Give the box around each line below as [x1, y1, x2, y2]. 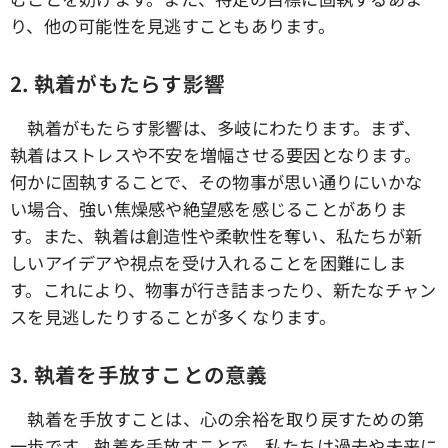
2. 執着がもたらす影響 [10, 67, 226, 98]
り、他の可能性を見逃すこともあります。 [10, 12, 335, 38]
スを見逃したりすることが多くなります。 [10, 303, 336, 329]
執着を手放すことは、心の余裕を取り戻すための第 [10, 405, 425, 431]
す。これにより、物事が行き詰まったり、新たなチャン [10, 276, 437, 302]
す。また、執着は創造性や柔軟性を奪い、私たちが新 [10, 222, 423, 248]
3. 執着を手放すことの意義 [10, 358, 268, 389]
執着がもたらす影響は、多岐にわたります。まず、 [10, 114, 422, 140]
